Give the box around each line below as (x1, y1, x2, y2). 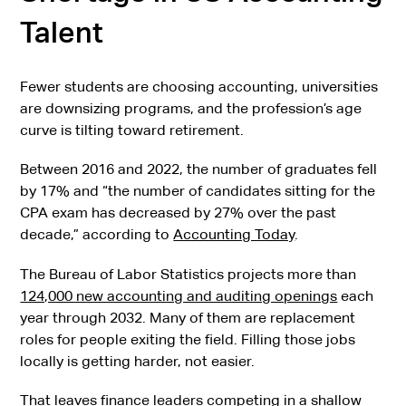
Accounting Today (173, 226, 295, 244)
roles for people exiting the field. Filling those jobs (20, 330, 356, 348)
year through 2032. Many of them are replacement (20, 308, 356, 326)
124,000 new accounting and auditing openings (20, 286, 338, 304)
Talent (20, 15, 103, 50)
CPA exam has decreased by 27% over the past (20, 204, 337, 222)
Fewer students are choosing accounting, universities (20, 78, 379, 96)
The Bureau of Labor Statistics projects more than (20, 265, 357, 283)
